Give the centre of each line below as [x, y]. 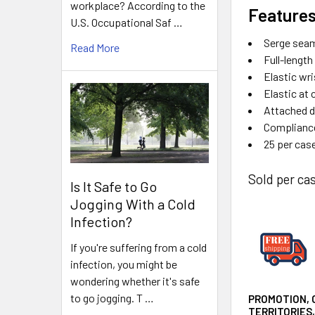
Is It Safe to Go [114, 186]
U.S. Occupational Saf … [127, 22]
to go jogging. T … [112, 297]
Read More [95, 48]
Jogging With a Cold [133, 204]
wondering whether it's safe [135, 281]
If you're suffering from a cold [139, 247]
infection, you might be [124, 264]
